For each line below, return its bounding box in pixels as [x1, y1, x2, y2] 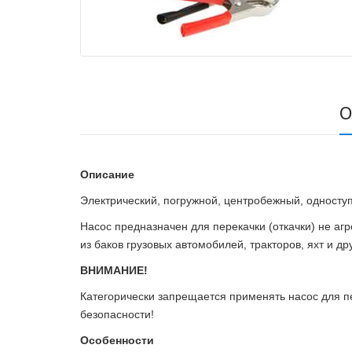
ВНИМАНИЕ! [80, 264, 148, 277]
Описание [80, 168, 134, 181]
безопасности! [80, 308, 154, 321]
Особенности [80, 334, 154, 347]
